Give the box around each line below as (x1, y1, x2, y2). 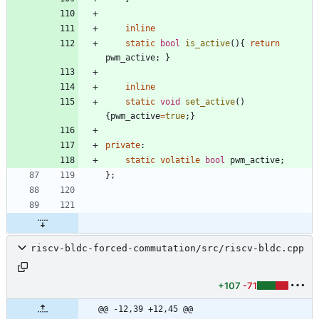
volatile (160, 155, 200, 165)
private (105, 140, 140, 150)
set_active (185, 96, 235, 107)
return (250, 38, 280, 48)
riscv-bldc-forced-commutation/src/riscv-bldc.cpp (31, 242, 304, 253)
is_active (185, 38, 230, 48)
